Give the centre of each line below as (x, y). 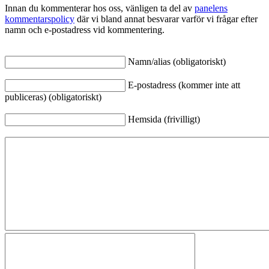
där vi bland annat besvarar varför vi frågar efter (166, 19)
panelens (211, 8)
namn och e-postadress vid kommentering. (85, 29)
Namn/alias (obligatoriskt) (177, 61)
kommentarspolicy (40, 19)
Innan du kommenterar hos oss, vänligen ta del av (100, 8)
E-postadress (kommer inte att (184, 85)
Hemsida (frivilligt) (164, 119)
